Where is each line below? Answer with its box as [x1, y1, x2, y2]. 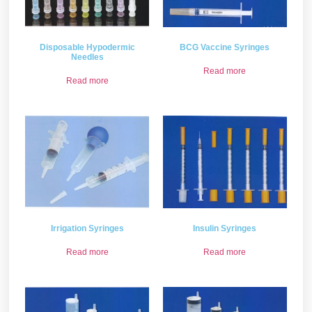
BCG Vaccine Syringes [180, 42, 270, 53]
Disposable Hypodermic [39, 42, 135, 53]
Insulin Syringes [193, 224, 257, 234]
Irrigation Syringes [50, 224, 124, 234]
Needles [70, 52, 104, 63]
